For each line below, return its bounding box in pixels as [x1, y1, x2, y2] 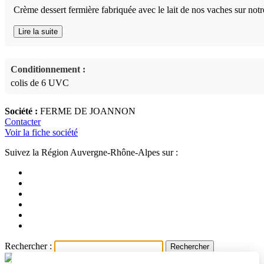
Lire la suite [18, 27, 58, 36]
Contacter [5, 116, 41, 127]
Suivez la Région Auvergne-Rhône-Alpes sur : [5, 147, 178, 157]
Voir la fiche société [5, 127, 78, 137]
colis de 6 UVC [11, 77, 69, 88]
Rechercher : [5, 240, 52, 251]
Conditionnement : [11, 64, 85, 74]
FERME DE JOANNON [38, 105, 136, 116]
